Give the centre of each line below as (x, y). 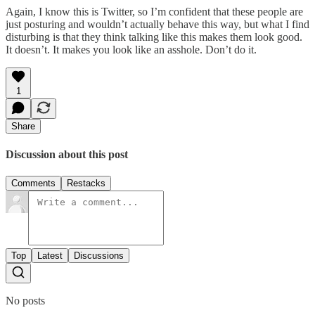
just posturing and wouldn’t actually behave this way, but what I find (157, 24)
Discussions (99, 256)
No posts (25, 301)
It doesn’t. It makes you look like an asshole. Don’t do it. (131, 49)
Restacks (86, 184)
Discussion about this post (67, 155)
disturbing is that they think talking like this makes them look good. (154, 37)
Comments (33, 184)
